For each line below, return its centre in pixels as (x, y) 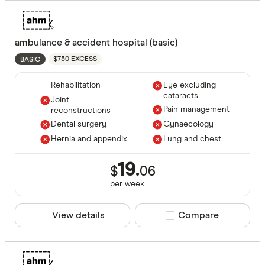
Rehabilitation (76, 85)
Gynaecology (188, 125)
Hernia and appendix (89, 139)
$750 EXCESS (75, 59)
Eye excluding (190, 85)
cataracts (181, 96)
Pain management (196, 110)
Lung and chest (192, 139)
